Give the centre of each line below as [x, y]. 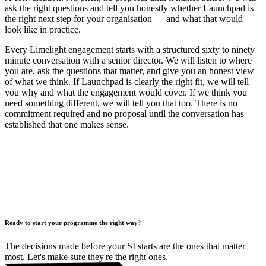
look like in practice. [43, 30]
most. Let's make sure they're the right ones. [86, 257]
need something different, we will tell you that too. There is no [121, 103]
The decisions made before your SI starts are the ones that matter [125, 246]
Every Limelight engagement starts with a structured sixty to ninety [130, 50]
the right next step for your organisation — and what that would [124, 19]
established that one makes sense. [67, 125]
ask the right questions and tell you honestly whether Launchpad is [129, 8]
